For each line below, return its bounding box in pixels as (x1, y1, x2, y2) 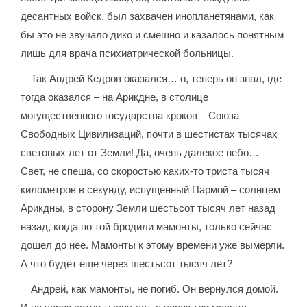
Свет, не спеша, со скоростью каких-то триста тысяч (21, 165, 270, 177)
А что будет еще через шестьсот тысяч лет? (21, 258, 233, 270)
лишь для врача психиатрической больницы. (21, 47, 234, 60)
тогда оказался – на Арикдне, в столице (21, 91, 209, 103)
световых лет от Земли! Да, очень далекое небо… (21, 147, 260, 159)
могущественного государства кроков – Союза (21, 110, 240, 122)
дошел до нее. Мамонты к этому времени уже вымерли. (21, 239, 285, 251)
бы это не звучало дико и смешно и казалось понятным (21, 29, 284, 41)
